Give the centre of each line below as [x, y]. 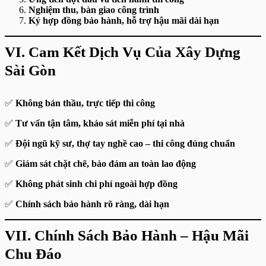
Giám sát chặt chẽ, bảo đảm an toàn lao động [106, 164]
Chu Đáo [33, 254]
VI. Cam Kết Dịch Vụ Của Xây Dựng [123, 52]
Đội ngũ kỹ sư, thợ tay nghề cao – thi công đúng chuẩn [125, 143]
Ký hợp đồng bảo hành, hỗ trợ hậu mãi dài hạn [124, 20]
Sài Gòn [30, 70]
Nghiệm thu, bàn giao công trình [94, 10]
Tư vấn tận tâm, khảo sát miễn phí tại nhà [100, 123]
